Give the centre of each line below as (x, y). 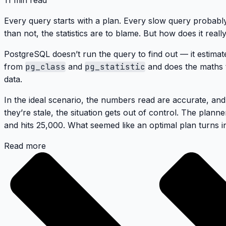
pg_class (45, 67)
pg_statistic (115, 67)
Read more (25, 146)
